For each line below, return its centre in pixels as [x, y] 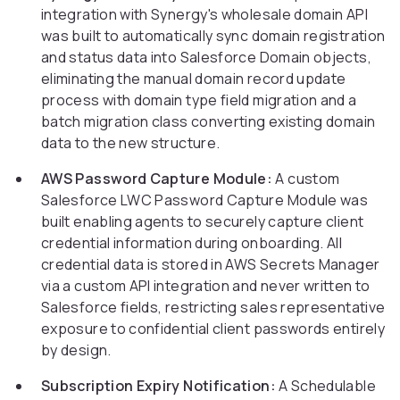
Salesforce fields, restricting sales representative [213, 308]
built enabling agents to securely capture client [203, 222]
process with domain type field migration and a [199, 100]
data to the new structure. [131, 143]
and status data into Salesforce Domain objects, [206, 58]
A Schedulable [325, 386]
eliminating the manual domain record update [194, 79]
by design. [76, 350]
